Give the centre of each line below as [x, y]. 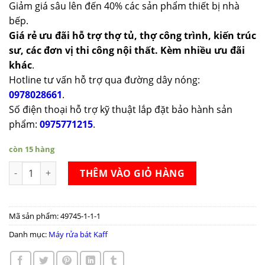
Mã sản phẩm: [35, 216]
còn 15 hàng [32, 149]
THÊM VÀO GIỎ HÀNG [132, 173]
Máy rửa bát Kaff [78, 235]
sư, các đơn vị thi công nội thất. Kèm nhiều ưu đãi [127, 50]
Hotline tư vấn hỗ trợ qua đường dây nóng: [104, 80]
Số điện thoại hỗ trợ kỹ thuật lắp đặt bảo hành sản [121, 109]
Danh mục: [29, 235]
